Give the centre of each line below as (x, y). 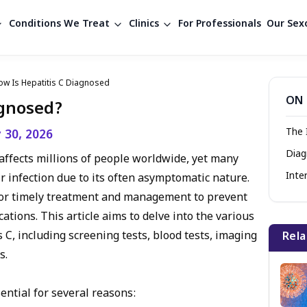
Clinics (144, 24)
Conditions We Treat (59, 24)
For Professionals (219, 24)
